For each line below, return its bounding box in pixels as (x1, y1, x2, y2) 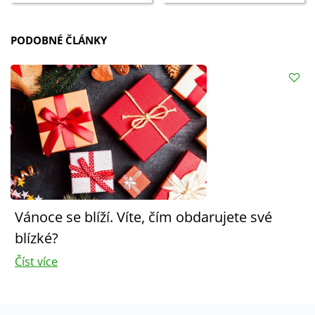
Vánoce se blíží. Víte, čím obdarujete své (15, 207, 272, 227)
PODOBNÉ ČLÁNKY (11, 33, 107, 48)
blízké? (15, 229, 58, 248)
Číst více (15, 254, 58, 270)
